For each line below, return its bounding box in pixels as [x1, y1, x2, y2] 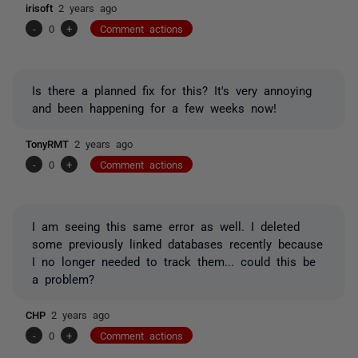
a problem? [32, 272, 94, 284]
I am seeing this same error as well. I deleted [32, 219, 300, 232]
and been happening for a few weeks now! [32, 101, 276, 113]
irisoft [26, 2, 58, 13]
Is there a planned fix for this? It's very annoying [32, 83, 312, 96]
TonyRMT [26, 137, 74, 149]
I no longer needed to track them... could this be [32, 254, 316, 267]
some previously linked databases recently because [32, 237, 323, 249]
